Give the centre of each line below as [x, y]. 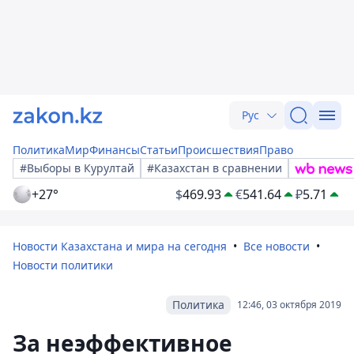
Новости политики [63, 265]
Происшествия [218, 150]
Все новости [277, 246]
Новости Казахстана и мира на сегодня [120, 246]
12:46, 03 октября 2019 [289, 305]
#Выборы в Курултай [77, 168]
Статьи [159, 150]
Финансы [115, 150]
